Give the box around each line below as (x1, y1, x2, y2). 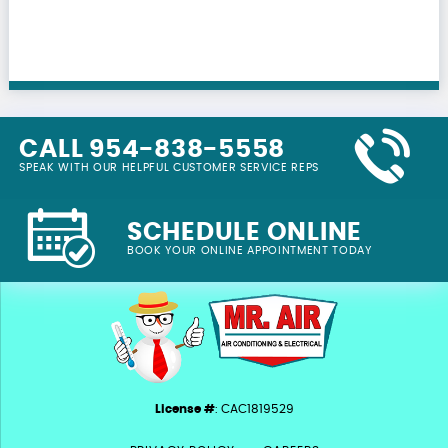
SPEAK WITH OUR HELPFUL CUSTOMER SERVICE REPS (19, 162, 320, 174)
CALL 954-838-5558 (19, 137, 286, 163)
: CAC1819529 (215, 403, 294, 416)
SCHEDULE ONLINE (126, 219, 363, 245)
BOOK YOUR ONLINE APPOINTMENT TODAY (126, 244, 372, 256)
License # (155, 403, 215, 416)
